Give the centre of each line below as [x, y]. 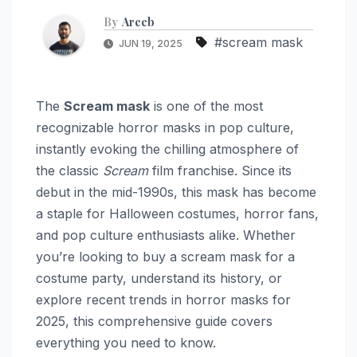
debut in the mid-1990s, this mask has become [176, 192]
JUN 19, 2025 [151, 43]
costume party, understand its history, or [159, 278]
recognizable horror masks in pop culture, [165, 127]
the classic [69, 170]
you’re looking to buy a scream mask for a [165, 256]
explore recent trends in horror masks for [163, 299]
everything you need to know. [126, 342]
